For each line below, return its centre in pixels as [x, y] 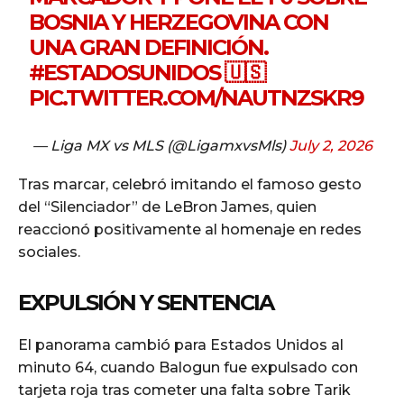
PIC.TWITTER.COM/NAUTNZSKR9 [197, 98]
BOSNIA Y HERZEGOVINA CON [179, 23]
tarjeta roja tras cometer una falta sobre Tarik [184, 390]
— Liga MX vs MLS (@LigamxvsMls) [161, 146]
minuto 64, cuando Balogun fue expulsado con [188, 368]
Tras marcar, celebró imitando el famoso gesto [190, 185]
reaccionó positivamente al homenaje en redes [190, 230]
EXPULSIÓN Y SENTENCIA [146, 303]
